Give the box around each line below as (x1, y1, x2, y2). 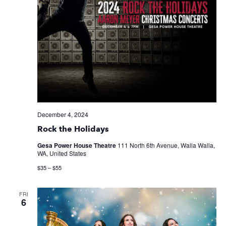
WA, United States (37, 149, 86, 158)
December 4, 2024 (37, 110, 88, 119)
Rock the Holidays (37, 124, 109, 134)
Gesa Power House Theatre (37, 141, 118, 150)
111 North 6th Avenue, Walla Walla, (117, 141, 215, 150)
